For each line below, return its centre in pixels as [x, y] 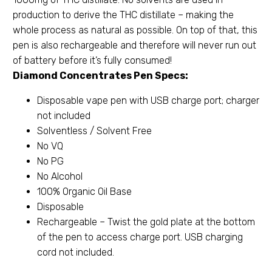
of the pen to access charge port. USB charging [140, 237]
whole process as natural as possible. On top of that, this [135, 30]
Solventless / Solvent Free [94, 131]
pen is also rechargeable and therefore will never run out [134, 45]
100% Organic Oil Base [84, 191]
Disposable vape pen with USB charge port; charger [148, 100]
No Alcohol [60, 176]
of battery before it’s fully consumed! [92, 60]
